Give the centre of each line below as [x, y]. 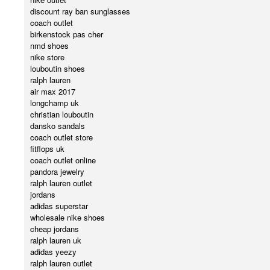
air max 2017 [53, 92]
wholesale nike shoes [67, 218]
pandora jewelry [57, 172]
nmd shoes [49, 46]
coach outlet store [61, 137]
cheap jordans [55, 229]
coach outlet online [63, 160]
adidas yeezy [53, 252]
